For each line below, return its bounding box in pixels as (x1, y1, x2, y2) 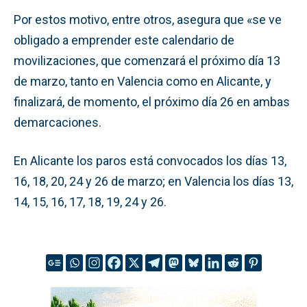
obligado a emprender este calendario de (14, 32, 234, 47)
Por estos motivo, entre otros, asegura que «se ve (14, 12, 282, 27)
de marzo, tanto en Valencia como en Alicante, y (14, 73, 271, 88)
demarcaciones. (14, 114, 101, 130)
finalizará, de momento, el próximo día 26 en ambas (14, 94, 290, 109)
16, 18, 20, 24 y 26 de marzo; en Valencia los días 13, (14, 173, 293, 188)
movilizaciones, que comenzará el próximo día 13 (14, 53, 280, 68)
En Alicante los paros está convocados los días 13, (14, 153, 286, 168)
